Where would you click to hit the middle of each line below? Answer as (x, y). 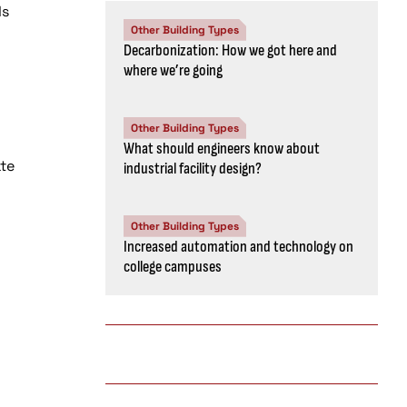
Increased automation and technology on (238, 246)
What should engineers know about (222, 148)
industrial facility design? (193, 168)
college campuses (173, 266)
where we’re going (173, 70)
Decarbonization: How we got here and (230, 50)
